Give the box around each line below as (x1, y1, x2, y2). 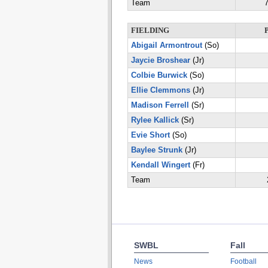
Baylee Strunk (130, 146, 182, 154)
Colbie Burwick (130, 71, 187, 80)
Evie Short (130, 131, 170, 139)
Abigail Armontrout (130, 41, 202, 50)
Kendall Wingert (130, 161, 190, 169)
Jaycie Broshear (130, 56, 190, 65)
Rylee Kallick (130, 116, 179, 124)
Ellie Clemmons (130, 86, 190, 95)
